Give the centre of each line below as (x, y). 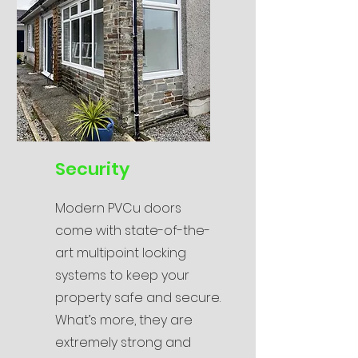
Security (92, 169)
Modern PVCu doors (118, 208)
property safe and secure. (138, 298)
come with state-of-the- (133, 231)
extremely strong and (123, 342)
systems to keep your (122, 275)
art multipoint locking (121, 253)
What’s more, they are (124, 320)
